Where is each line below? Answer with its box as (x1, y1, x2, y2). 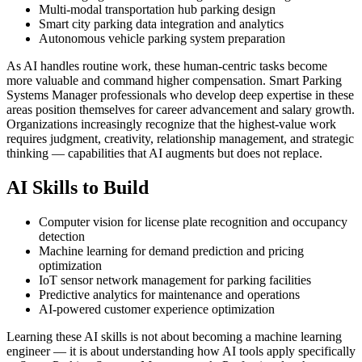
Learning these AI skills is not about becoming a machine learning (6, 330, 342, 344)
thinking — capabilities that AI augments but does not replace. (6, 146, 322, 161)
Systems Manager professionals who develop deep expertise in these (6, 88, 354, 103)
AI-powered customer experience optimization (39, 302, 275, 317)
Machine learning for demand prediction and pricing (39, 244, 304, 259)
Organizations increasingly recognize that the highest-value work (6, 117, 336, 132)
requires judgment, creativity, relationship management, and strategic (6, 132, 354, 146)
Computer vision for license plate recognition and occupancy (39, 215, 347, 229)
